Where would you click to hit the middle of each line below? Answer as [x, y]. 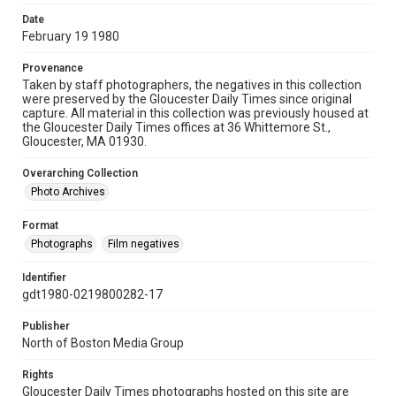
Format [40, 225]
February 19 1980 [71, 36]
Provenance [53, 68]
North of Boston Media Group [103, 343]
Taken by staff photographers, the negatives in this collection [192, 85]
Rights [38, 375]
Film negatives [144, 244]
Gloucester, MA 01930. [84, 141]
